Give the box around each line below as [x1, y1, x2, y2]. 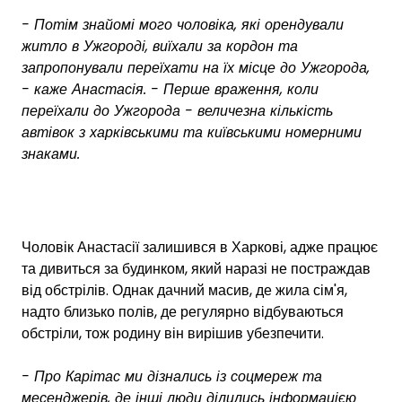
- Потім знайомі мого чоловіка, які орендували [22, 13, 344, 35]
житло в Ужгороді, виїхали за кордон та [22, 35, 298, 57]
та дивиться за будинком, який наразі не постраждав [22, 258, 371, 279]
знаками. [22, 143, 80, 164]
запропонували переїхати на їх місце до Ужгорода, [22, 57, 370, 78]
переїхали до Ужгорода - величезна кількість [22, 100, 333, 121]
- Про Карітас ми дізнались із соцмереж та [22, 365, 322, 387]
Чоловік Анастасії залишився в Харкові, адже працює [22, 236, 378, 258]
